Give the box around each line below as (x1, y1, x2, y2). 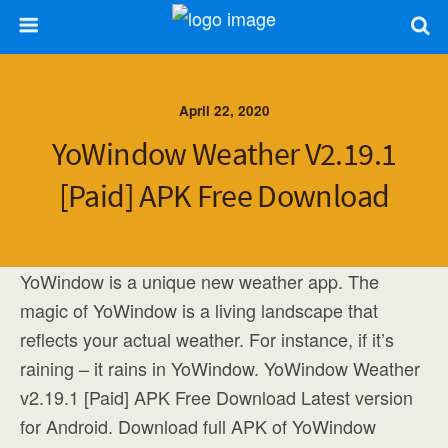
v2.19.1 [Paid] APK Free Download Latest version (20, 384, 413, 410)
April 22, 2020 (178, 101, 270, 120)
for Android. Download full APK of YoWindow (20, 413, 376, 439)
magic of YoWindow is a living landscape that (20, 297, 378, 323)
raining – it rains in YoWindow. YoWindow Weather (20, 355, 420, 381)
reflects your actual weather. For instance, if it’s (20, 326, 394, 352)
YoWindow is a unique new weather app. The (20, 268, 379, 294)
